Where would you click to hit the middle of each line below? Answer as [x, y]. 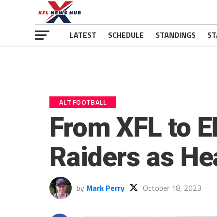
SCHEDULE [126, 35]
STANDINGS [176, 35]
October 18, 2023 [172, 188]
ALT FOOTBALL [83, 102]
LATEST [83, 35]
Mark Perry [105, 188]
